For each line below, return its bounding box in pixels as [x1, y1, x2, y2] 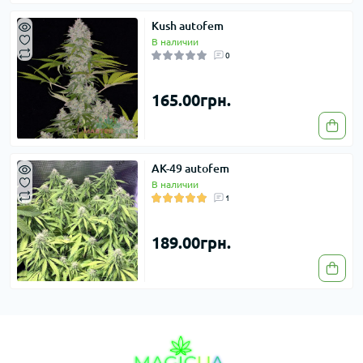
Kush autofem [152, 19, 224, 32]
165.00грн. [152, 90, 231, 109]
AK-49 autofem [152, 161, 229, 175]
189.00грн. [152, 233, 231, 252]
